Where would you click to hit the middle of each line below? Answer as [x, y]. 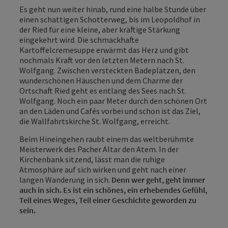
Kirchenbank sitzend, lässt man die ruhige [92, 160]
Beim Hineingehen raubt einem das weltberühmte [107, 139]
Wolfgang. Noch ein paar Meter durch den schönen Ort [113, 101]
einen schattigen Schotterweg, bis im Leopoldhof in [110, 20]
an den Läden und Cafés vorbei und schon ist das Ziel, [110, 111]
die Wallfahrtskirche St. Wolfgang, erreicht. [95, 121]
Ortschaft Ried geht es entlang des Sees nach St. [103, 91]
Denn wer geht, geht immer [158, 180]
